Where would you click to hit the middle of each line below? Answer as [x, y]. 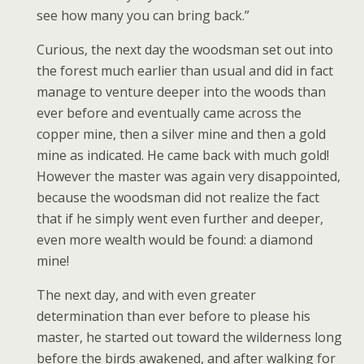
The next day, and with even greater [146, 295]
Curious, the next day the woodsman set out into [185, 50]
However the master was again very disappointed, [188, 176]
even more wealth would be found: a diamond [175, 240]
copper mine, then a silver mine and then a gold [181, 134]
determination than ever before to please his [173, 316]
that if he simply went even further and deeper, [180, 219]
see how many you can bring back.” [143, 15]
